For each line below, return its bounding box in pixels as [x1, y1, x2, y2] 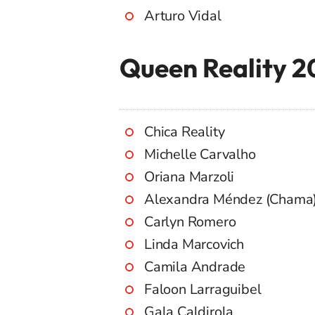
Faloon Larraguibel [144, 280, 262, 300]
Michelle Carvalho [144, 145, 256, 165]
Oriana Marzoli [144, 167, 235, 187]
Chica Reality [144, 122, 225, 142]
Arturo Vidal [144, 6, 221, 26]
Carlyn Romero [144, 212, 236, 232]
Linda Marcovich [144, 235, 244, 255]
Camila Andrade [144, 257, 246, 277]
